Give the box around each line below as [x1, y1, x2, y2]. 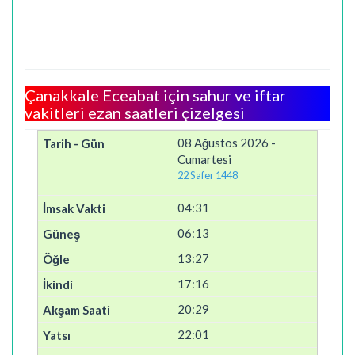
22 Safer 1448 [177, 169, 238, 181]
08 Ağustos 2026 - [177, 136, 276, 150]
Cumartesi [177, 152, 231, 166]
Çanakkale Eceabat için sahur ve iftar [25, 85, 286, 105]
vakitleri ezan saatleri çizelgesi [25, 102, 245, 122]
